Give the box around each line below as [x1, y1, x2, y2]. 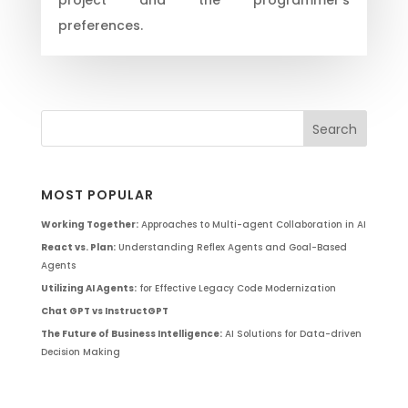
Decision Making [40, 345, 120, 360]
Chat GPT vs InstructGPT [40, 304, 168, 319]
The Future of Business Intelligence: [40, 327, 222, 342]
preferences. [57, 15, 143, 35]
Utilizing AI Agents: [40, 281, 137, 296]
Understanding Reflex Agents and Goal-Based [115, 240, 347, 255]
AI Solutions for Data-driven [221, 327, 362, 342]
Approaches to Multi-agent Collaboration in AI [138, 218, 366, 232]
